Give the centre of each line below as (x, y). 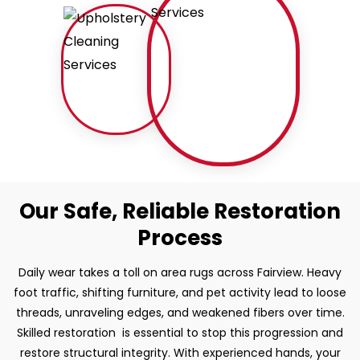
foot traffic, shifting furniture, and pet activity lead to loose (180, 292)
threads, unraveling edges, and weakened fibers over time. (180, 312)
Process (180, 237)
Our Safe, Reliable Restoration (180, 211)
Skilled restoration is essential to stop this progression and (180, 332)
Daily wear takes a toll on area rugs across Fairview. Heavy (180, 272)
